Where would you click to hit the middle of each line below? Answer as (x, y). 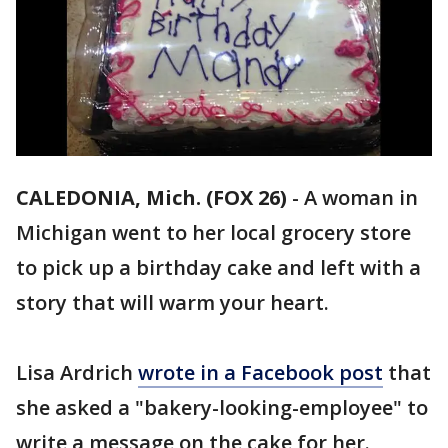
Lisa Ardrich (77, 373)
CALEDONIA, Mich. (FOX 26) (151, 198)
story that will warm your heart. (172, 303)
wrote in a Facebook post (260, 373)
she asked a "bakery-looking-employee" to (222, 408)
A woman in (361, 198)
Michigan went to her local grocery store (213, 233)
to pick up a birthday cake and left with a (218, 268)
